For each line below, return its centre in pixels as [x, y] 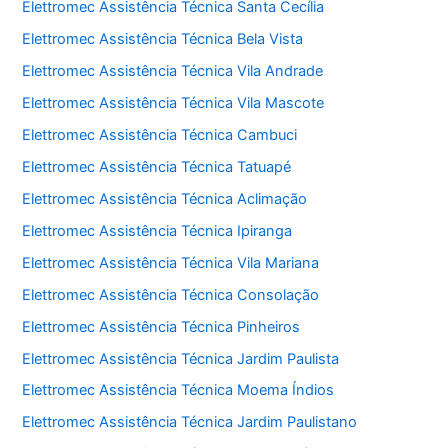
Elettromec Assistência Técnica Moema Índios [178, 390]
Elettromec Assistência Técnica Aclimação [165, 198]
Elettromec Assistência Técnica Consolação [171, 294]
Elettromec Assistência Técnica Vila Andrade [173, 71]
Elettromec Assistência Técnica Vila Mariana [171, 262]
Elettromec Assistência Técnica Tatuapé [157, 166]
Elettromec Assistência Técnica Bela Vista [163, 39]
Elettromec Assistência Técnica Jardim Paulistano [190, 422]
